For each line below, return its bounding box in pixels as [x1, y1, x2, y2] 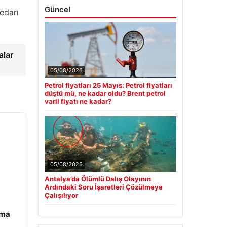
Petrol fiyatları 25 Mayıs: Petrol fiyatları [44, 81, 172, 90]
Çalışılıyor [44, 191, 78, 200]
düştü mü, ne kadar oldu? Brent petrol [44, 89, 166, 98]
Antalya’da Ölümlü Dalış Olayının [44, 175, 151, 183]
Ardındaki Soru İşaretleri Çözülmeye [44, 183, 163, 192]
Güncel [44, 5, 70, 15]
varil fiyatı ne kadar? [44, 97, 111, 106]
